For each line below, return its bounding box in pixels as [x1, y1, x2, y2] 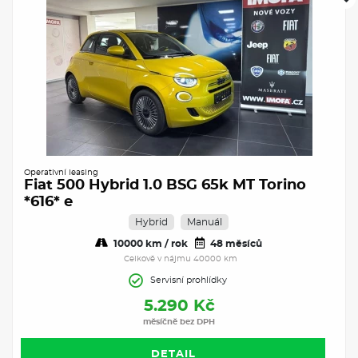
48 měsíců [207, 238, 262, 249]
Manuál [187, 217, 222, 227]
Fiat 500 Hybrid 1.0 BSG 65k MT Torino [24, 177, 306, 193]
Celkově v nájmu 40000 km [124, 254, 237, 263]
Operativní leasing [24, 168, 98, 177]
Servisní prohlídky [150, 275, 227, 284]
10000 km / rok [110, 238, 188, 249]
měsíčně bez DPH [143, 317, 215, 326]
